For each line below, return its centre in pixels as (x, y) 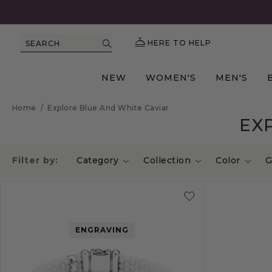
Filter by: (35, 160)
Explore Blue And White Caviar (108, 108)
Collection (167, 160)
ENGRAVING (102, 230)
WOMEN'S (171, 78)
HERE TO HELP (179, 43)
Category (97, 160)
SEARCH (43, 43)
